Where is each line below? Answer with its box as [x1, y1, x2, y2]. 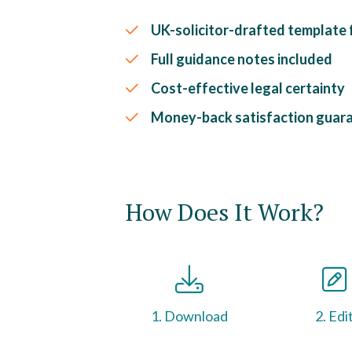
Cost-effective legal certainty [151, 79, 345, 97]
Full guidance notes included [151, 50, 332, 68]
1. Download [151, 307, 228, 324]
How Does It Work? [126, 196, 324, 228]
